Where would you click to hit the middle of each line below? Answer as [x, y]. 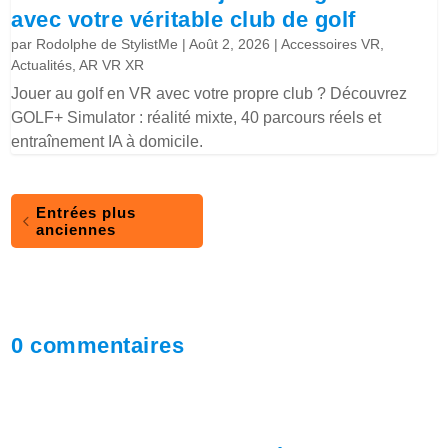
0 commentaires [98, 346]
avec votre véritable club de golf [183, 20]
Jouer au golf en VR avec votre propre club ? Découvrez [209, 94]
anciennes [76, 230]
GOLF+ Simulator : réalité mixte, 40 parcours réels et [196, 118]
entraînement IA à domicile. [107, 142]
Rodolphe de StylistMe [107, 44]
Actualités [42, 65]
